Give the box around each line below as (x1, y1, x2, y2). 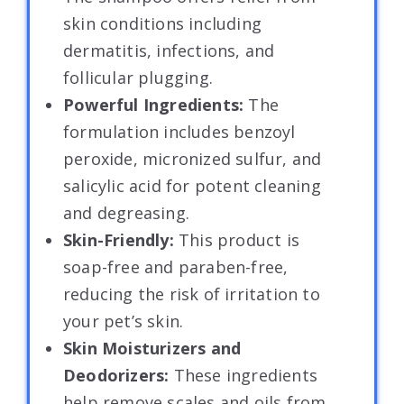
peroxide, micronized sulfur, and (63, 147, 322, 170)
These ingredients (173, 363, 318, 386)
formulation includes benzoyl (63, 120, 296, 142)
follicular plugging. (63, 66, 213, 88)
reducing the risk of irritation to (63, 282, 320, 305)
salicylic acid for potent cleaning (63, 174, 321, 197)
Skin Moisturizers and (63, 336, 242, 359)
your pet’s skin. (63, 309, 184, 332)
